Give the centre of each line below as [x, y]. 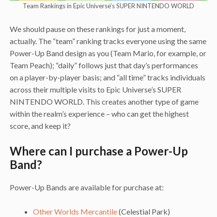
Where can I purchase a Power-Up [99, 151]
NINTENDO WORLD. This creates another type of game [104, 102]
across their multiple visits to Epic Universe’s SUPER [95, 90]
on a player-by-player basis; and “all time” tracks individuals [108, 77]
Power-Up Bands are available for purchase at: [87, 187]
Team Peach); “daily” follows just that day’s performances [104, 65]
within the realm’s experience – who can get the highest [99, 114]
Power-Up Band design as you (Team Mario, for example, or [108, 53]
